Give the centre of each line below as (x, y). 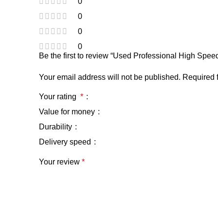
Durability (56, 127)
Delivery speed (66, 142)
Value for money (68, 112)
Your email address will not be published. (110, 77)
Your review (60, 162)
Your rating (60, 97)
